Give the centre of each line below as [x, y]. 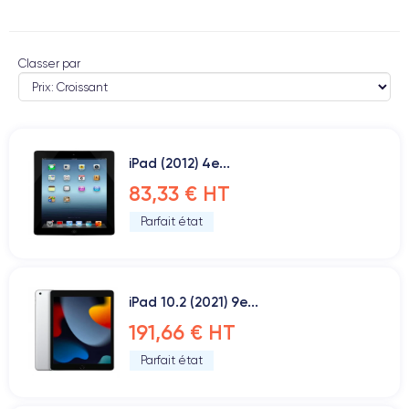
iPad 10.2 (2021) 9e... [194, 302]
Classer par [49, 63]
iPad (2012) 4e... [179, 163]
